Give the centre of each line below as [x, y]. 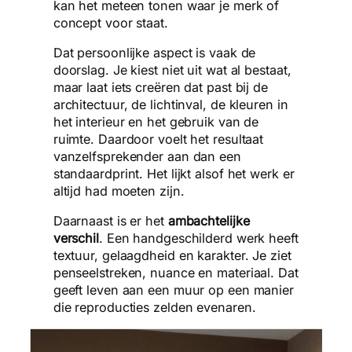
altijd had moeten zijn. [119, 191]
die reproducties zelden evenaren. [154, 308]
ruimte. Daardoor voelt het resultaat [158, 139]
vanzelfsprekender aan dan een [147, 156]
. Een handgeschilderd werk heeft [198, 238]
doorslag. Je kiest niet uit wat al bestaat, [172, 70]
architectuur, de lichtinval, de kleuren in [170, 104]
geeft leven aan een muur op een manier [173, 290]
